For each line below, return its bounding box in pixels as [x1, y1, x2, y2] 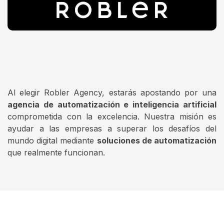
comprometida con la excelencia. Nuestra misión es [7, 111, 216, 122]
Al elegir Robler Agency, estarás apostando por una [7, 87, 216, 98]
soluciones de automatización [96, 135, 217, 146]
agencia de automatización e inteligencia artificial [7, 99, 216, 110]
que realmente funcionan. [7, 147, 105, 158]
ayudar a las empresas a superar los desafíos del [7, 123, 216, 134]
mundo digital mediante [7, 135, 97, 146]
